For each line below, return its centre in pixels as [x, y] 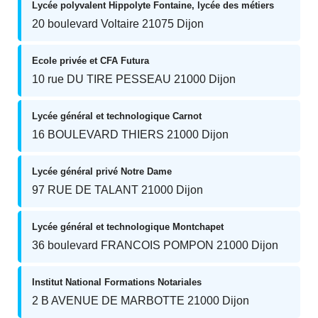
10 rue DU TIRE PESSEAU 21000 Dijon [134, 79]
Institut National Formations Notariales [117, 282]
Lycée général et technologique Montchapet [128, 227]
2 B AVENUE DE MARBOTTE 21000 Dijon [141, 301]
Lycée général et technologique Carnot [117, 116]
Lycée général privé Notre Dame [102, 171]
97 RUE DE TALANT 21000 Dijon [117, 190]
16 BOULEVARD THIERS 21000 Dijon [130, 135]
